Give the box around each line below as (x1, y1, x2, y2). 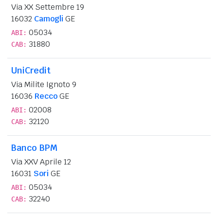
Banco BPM (11, 142, 57, 153)
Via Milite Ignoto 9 (11, 79, 76, 90)
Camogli (34, 13, 63, 24)
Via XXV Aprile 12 (11, 156, 71, 167)
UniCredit (11, 64, 51, 76)
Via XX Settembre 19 (11, 1, 84, 12)
